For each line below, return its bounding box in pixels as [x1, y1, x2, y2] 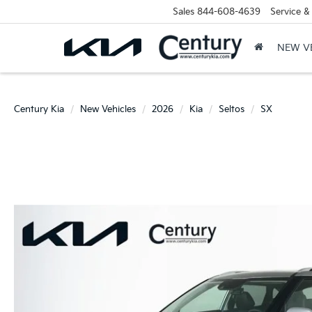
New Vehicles [80, 104, 136, 115]
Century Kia [14, 104, 64, 115]
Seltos [219, 104, 244, 115]
